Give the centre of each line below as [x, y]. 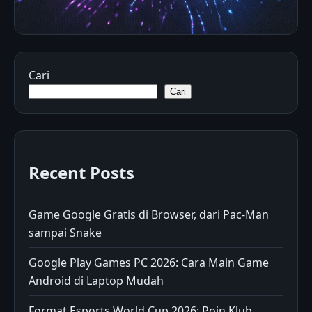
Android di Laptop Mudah [96, 280]
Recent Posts [81, 172]
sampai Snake [65, 232]
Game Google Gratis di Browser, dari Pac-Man [149, 214]
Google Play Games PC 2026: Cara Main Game [149, 262]
